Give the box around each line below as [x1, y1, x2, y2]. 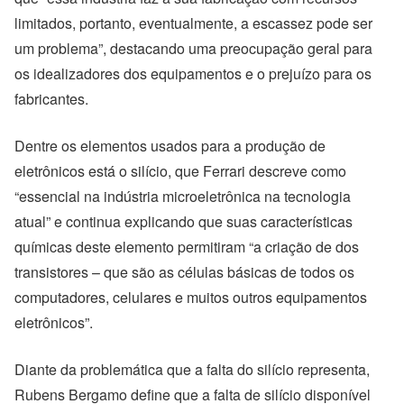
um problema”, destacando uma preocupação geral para [14, 38, 372, 59]
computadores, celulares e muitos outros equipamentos [14, 287, 367, 308]
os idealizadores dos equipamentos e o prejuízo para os [14, 63, 372, 84]
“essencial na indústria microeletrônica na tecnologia [14, 186, 351, 207]
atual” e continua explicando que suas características [14, 211, 353, 232]
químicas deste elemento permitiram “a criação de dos [14, 236, 359, 257]
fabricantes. [14, 88, 88, 109]
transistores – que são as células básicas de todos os [14, 262, 354, 282]
